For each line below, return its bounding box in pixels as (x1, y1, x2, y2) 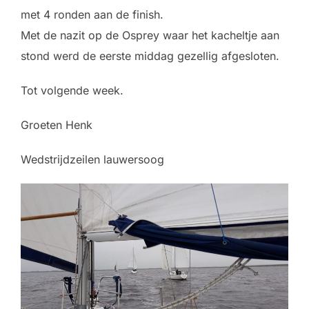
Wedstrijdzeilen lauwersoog (21, 152, 164, 166)
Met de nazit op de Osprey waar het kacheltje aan (21, 28, 279, 42)
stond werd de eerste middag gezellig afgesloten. (21, 48, 279, 63)
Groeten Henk (21, 117, 92, 132)
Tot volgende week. (21, 83, 123, 97)
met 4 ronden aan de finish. (21, 7, 163, 21)
